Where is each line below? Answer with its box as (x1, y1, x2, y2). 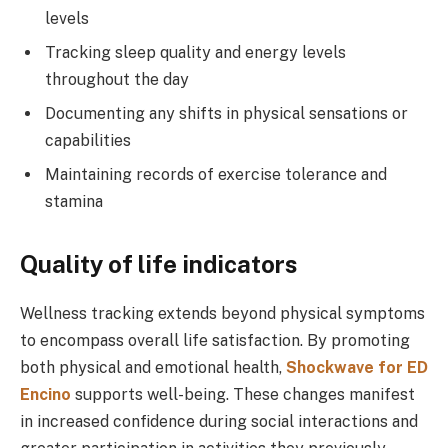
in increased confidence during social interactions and (20, 411, 418, 431)
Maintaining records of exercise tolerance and (45, 164, 387, 184)
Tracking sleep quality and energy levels (45, 42, 346, 62)
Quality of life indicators (20, 250, 297, 279)
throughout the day (45, 69, 189, 89)
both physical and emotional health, (20, 357, 286, 377)
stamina (45, 191, 103, 211)
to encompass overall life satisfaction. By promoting (20, 330, 410, 350)
